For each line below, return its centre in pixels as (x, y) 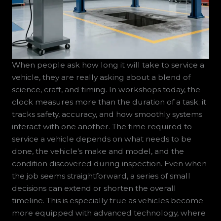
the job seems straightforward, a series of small (101, 176)
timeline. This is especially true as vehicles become (107, 201)
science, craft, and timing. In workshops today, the (106, 90)
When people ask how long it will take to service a (108, 65)
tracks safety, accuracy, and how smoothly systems (107, 114)
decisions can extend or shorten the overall (94, 188)
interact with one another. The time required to (102, 127)
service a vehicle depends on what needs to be (101, 139)
